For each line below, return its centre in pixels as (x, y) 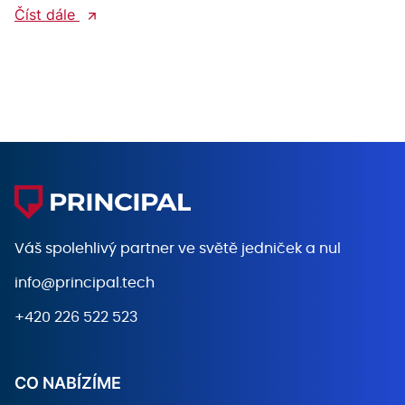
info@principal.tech (85, 283)
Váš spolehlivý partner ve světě (128, 248)
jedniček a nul (291, 248)
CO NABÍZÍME (68, 382)
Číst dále (47, 14)
